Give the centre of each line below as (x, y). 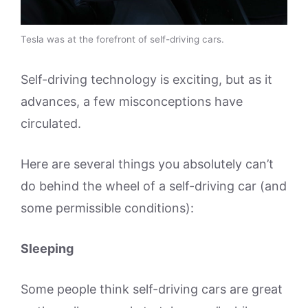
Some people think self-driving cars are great (152, 289)
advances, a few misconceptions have (132, 101)
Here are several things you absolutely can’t (147, 164)
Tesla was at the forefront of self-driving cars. (122, 39)
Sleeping (47, 249)
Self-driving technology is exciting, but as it (146, 79)
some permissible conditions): (107, 208)
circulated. (51, 123)
